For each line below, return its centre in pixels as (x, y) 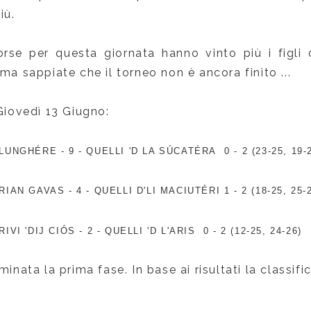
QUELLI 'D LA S (126, 151)
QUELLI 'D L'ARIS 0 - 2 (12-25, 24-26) (203, 231)
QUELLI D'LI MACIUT (148, 191)
